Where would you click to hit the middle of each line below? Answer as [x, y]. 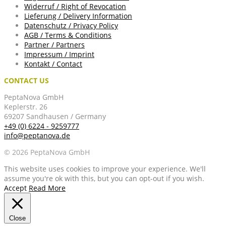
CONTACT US [26, 81]
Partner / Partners [54, 45]
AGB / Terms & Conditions [68, 35]
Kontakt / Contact [53, 64]
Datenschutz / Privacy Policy [71, 26]
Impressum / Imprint [59, 54]
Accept [15, 188]
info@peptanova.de [37, 136]
